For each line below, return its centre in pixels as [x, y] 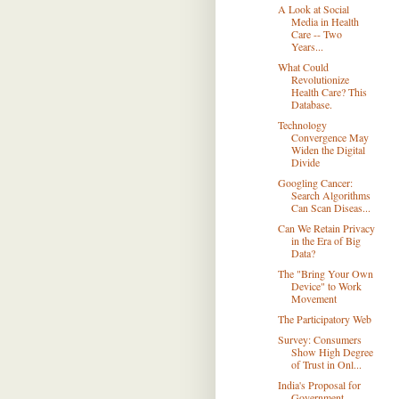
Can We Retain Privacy [326, 228]
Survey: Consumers [319, 339]
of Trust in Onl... [326, 364]
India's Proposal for [319, 385]
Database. [311, 104]
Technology [302, 125]
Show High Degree [332, 352]
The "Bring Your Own [325, 273]
